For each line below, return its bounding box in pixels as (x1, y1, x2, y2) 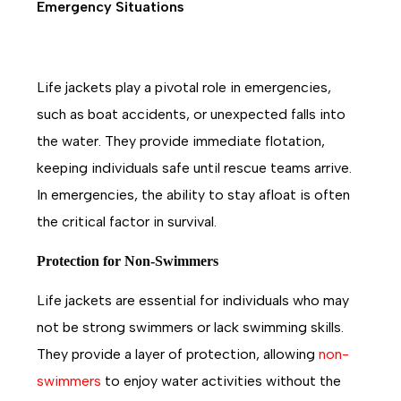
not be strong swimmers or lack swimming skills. (37, 319, 345, 337)
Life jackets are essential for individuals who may (37, 292, 350, 310)
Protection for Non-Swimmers (37, 253, 219, 269)
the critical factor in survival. (37, 213, 218, 231)
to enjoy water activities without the (101, 372, 342, 390)
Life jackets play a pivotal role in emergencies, (37, 79, 332, 97)
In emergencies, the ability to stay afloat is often (37, 186, 351, 204)
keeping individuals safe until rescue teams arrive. (37, 159, 353, 177)
